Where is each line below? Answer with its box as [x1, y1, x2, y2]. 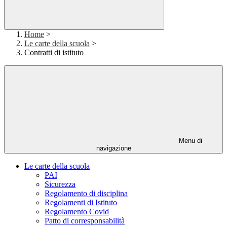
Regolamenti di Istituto [45, 198, 117, 207]
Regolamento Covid [45, 207, 109, 216]
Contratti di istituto [24, 48, 84, 57]
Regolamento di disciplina [45, 189, 128, 198]
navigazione [96, 144, 131, 153]
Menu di [177, 137, 202, 145]
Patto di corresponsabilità [45, 216, 125, 225]
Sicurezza [45, 180, 75, 189]
